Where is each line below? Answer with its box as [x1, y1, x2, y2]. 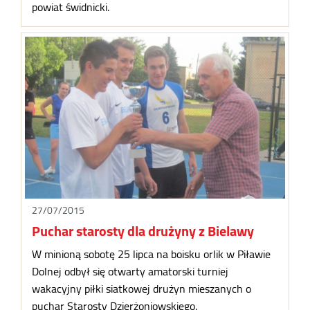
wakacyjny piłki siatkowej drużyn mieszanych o [32, 278, 252, 300]
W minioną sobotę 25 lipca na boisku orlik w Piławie [32, 244, 271, 265]
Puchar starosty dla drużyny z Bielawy [32, 218, 255, 244]
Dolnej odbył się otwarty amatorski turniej [32, 261, 229, 282]
